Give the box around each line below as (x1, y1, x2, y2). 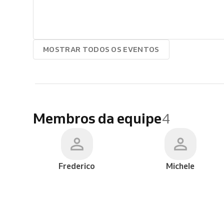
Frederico (58, 161, 95, 171)
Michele (166, 161, 195, 171)
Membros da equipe (33, 108, 161, 127)
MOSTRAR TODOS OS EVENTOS (43, 44, 159, 54)
